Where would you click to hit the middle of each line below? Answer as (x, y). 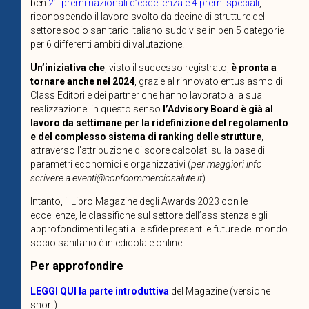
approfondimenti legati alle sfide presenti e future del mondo (159, 229)
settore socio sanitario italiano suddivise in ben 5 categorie (157, 30)
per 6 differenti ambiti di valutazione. (107, 44)
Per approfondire (77, 266)
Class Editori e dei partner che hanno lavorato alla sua (146, 95)
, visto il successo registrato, (168, 67)
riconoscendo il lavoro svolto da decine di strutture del (147, 16)
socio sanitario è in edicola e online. (107, 242)
